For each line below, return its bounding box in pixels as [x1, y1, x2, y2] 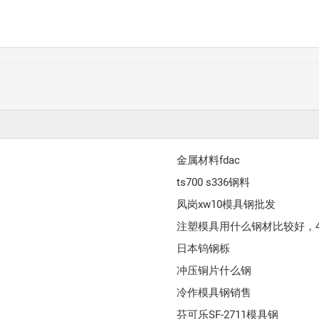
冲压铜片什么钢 [177, 263, 252, 277]
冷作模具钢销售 [177, 286, 252, 299]
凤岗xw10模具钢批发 [177, 197, 276, 211]
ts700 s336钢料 [177, 175, 251, 189]
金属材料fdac [177, 153, 241, 167]
